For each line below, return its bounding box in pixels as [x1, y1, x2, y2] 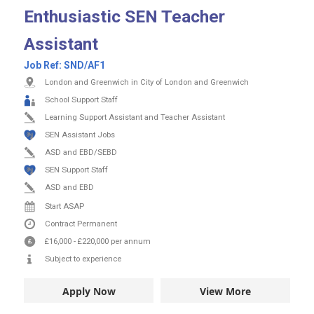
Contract [45, 219, 77, 228]
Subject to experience [45, 254, 121, 264]
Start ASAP [45, 201, 84, 211]
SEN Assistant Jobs [45, 130, 115, 139]
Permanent [77, 219, 117, 228]
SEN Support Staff [45, 165, 108, 175]
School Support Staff [45, 95, 118, 104]
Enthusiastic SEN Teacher [24, 6, 225, 27]
